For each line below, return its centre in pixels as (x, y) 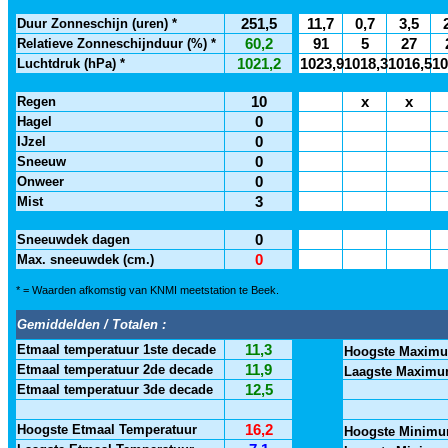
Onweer (40, 181)
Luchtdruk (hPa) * (71, 63)
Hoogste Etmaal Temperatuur (107, 429)
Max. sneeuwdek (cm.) (85, 259)
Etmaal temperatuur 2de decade (115, 369)
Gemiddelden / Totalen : (91, 324)
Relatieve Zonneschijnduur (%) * (116, 43)
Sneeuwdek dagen (73, 239)
